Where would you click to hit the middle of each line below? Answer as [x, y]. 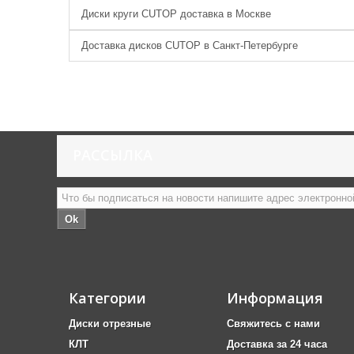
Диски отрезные [110, 324]
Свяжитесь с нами [273, 324]
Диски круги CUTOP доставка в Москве [176, 14]
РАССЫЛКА [113, 155]
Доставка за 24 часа [277, 344]
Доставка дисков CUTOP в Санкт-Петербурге [190, 45]
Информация [275, 298]
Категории [107, 298]
